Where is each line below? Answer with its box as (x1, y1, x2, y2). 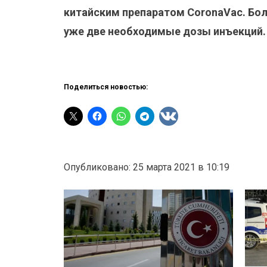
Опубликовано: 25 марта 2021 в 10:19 (64, 162, 229, 173)
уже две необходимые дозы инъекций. (64, 25, 266, 38)
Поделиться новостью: (64, 83, 148, 92)
